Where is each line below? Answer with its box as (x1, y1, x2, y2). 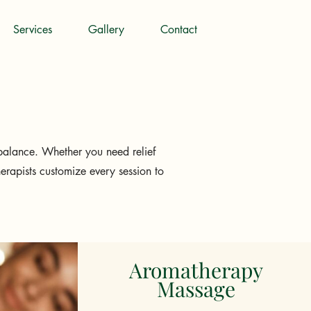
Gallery (88, 22, 124, 37)
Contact (160, 22, 197, 37)
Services (13, 22, 52, 37)
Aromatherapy (128, 256, 263, 284)
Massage (156, 275, 235, 303)
